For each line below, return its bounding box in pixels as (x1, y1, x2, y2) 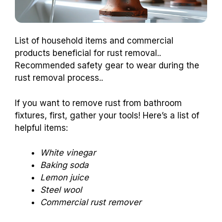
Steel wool (40, 185, 82, 195)
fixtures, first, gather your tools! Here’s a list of (15, 110, 199, 120)
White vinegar (40, 148, 96, 158)
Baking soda (40, 160, 89, 170)
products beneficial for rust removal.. (15, 48, 161, 58)
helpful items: (15, 122, 68, 133)
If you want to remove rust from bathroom (15, 98, 182, 108)
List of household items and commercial (15, 36, 173, 46)
